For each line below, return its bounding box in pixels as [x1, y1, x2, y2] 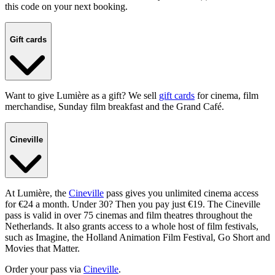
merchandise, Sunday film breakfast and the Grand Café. [5, 101, 224, 112]
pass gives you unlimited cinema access [104, 187, 258, 198]
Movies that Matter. [5, 242, 80, 254]
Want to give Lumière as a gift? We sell [5, 90, 159, 101]
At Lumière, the [5, 187, 69, 198]
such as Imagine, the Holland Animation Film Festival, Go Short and [5, 231, 270, 242]
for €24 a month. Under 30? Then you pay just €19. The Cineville [5, 198, 260, 209]
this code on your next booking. [5, 1, 128, 12]
